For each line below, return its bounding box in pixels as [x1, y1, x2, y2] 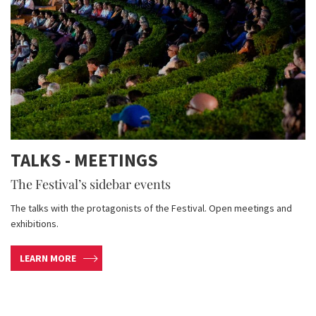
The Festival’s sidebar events [11, 176, 171, 193]
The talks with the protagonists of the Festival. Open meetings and [11, 202, 292, 215]
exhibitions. [11, 217, 59, 231]
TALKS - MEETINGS [11, 149, 158, 172]
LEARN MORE [20, 252, 76, 265]
